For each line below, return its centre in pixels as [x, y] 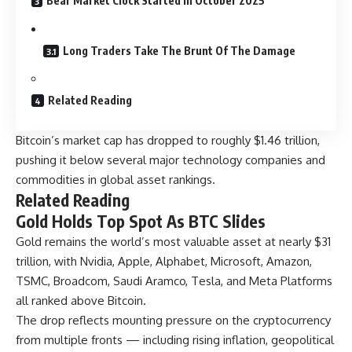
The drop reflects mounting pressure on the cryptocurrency [173, 320]
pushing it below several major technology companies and [170, 159]
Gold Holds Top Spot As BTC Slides [141, 221]
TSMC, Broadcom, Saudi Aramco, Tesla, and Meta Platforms [174, 280]
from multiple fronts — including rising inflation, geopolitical [175, 339]
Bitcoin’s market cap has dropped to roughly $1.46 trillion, [168, 140]
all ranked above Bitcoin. [81, 300]
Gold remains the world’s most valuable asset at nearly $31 [173, 241]
